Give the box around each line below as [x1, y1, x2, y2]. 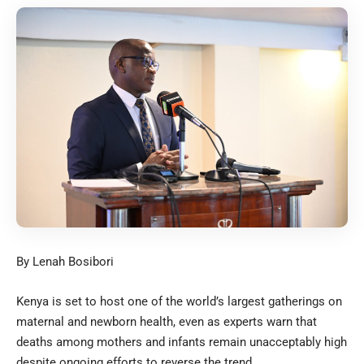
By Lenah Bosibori [16, 253, 114, 269]
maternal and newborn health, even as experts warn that [16, 314, 317, 329]
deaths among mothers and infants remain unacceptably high [16, 334, 347, 349]
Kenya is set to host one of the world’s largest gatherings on [16, 293, 342, 309]
